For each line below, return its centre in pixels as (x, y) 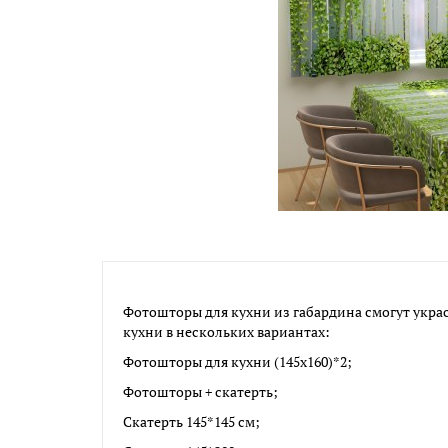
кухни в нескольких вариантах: (226, 331)
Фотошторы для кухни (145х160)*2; (237, 361)
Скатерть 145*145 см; (191, 421)
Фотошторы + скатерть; (200, 391)
